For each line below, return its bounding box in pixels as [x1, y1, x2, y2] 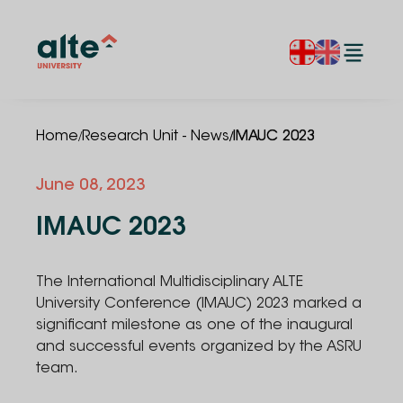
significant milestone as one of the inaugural [36, 318, 353, 333]
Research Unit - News [82, 130, 229, 144]
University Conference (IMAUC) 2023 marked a [36, 297, 362, 311]
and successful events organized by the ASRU [36, 340, 362, 354]
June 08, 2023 [36, 178, 146, 194]
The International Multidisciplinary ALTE [36, 275, 303, 290]
